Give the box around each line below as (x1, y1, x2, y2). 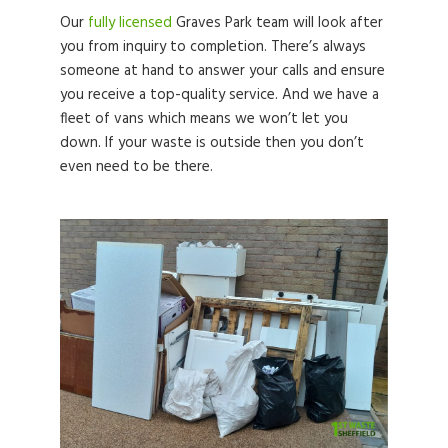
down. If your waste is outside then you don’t (60, 130, 364, 155)
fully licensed (88, 10, 172, 35)
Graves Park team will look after (172, 10, 383, 35)
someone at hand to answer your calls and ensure (60, 58, 385, 83)
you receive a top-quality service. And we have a (60, 82, 379, 107)
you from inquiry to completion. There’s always (60, 34, 366, 59)
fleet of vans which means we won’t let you (60, 106, 348, 131)
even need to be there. (60, 154, 213, 179)
